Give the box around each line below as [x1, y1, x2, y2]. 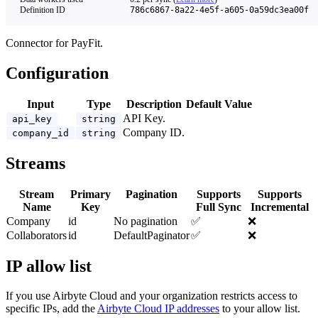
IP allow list [6, 256, 92, 275]
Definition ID [20, 5, 65, 15]
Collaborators [6, 229, 67, 241]
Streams [6, 153, 65, 172]
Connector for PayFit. [6, 37, 103, 49]
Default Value [186, 97, 252, 110]
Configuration [6, 63, 109, 82]
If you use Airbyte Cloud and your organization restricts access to [6, 290, 297, 302]
